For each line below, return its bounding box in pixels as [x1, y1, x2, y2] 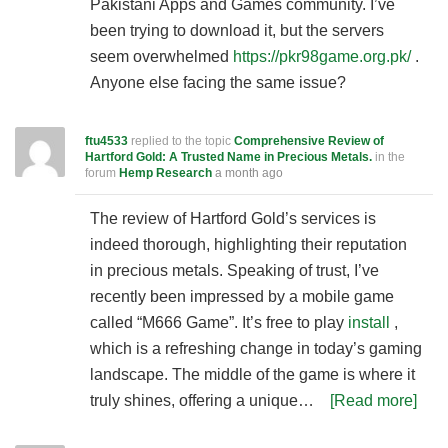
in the [372, 150, 405, 164]
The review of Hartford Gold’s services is [90, 210, 376, 227]
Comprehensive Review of [234, 134, 384, 148]
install [348, 314, 390, 331]
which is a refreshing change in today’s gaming [90, 340, 422, 357]
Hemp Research [119, 166, 212, 180]
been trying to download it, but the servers [90, 22, 384, 39]
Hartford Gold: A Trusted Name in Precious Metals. [85, 150, 372, 164]
